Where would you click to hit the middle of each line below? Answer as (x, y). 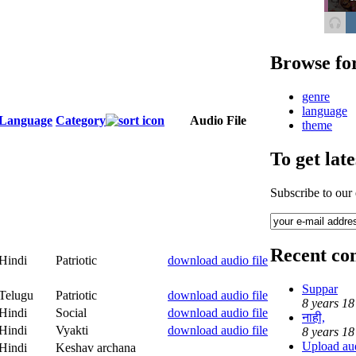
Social (71, 312)
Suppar (320, 289)
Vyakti (72, 330)
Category (81, 120)
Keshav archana (96, 347)
